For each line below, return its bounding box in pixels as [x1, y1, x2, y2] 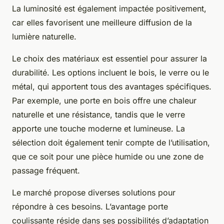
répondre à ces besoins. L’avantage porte [12, 201, 168, 211]
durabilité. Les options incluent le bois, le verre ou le [12, 67, 209, 77]
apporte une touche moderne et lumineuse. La [12, 123, 185, 133]
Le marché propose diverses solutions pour [12, 187, 175, 197]
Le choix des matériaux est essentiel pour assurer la [12, 53, 207, 63]
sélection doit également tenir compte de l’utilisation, [12, 137, 210, 147]
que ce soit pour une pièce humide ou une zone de [12, 151, 203, 161]
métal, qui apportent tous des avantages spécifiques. [12, 81, 211, 91]
